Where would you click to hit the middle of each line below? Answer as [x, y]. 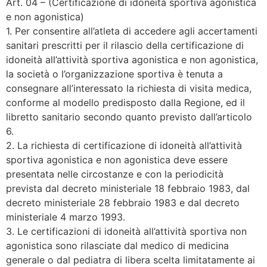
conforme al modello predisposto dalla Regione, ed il [125, 103]
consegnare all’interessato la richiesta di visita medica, [129, 89]
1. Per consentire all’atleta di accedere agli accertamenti [132, 31]
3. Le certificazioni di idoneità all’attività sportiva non [126, 232]
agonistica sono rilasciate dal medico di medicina [117, 246]
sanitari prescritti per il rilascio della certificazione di [125, 46]
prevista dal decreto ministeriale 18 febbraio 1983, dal [128, 189]
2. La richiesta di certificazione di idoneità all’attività [124, 146]
